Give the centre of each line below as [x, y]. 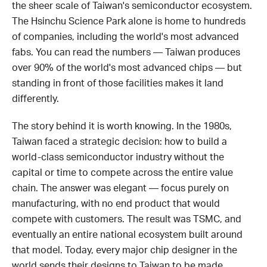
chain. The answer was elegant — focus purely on [120, 188]
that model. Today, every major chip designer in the [125, 250]
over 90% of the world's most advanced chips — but [127, 68]
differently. [35, 99]
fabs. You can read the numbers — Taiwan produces [126, 52]
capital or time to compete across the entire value [122, 173]
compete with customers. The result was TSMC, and [127, 219]
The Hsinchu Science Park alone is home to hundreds [129, 21]
